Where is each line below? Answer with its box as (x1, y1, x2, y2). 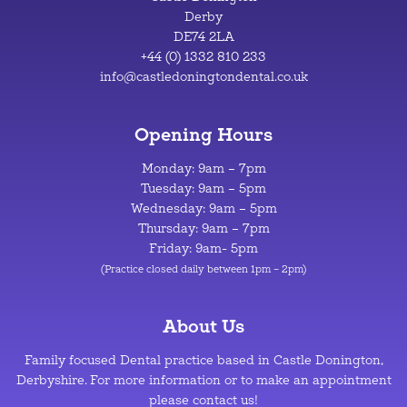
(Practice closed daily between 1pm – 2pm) (101, 263, 306, 276)
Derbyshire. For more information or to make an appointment (15, 372, 392, 389)
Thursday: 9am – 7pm (137, 221, 270, 237)
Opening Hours (134, 123, 273, 146)
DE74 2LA (173, 29, 234, 45)
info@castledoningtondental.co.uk (99, 69, 308, 85)
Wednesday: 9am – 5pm (130, 201, 277, 217)
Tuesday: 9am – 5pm (141, 181, 266, 197)
